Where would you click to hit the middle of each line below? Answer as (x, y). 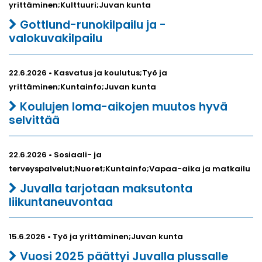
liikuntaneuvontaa (61, 202)
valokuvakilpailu (56, 38)
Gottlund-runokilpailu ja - (92, 25)
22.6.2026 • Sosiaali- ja (55, 154)
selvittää (34, 120)
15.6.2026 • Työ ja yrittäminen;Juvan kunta (96, 236)
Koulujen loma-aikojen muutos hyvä (122, 106)
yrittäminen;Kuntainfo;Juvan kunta (82, 87)
